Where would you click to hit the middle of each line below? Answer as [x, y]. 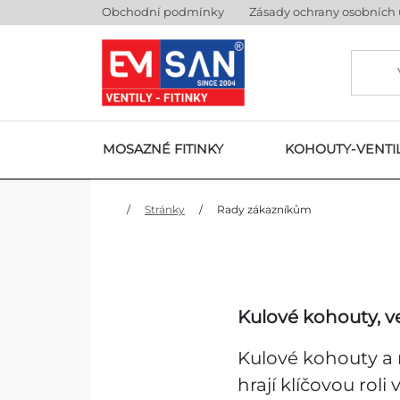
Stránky [165, 209]
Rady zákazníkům [264, 209]
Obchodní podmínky [163, 12]
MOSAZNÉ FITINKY [163, 149]
